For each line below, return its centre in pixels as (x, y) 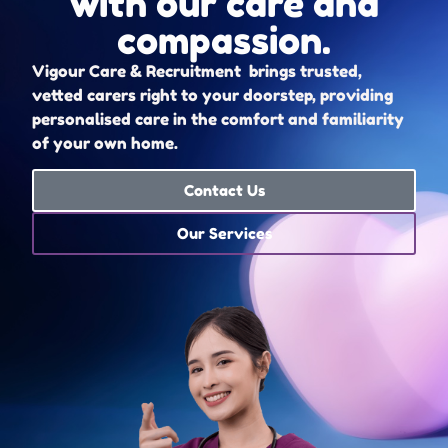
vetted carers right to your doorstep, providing (212, 95)
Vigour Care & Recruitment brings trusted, (197, 71)
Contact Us (224, 191)
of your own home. (105, 143)
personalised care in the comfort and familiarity (218, 119)
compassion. (224, 40)
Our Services (224, 234)
